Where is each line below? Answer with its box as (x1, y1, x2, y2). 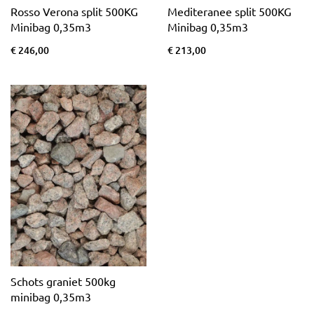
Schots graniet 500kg (11, 274, 116, 289)
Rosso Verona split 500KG (11, 4, 138, 19)
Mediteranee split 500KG (168, 4, 292, 19)
